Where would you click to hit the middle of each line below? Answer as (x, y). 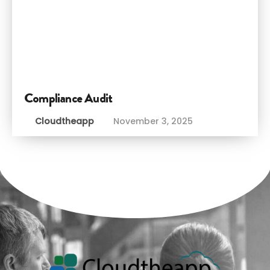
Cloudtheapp (66, 121)
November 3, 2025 (153, 121)
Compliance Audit (68, 98)
